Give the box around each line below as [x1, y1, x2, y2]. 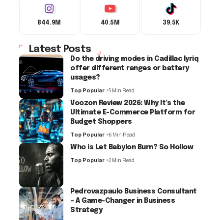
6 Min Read [109, 132, 135, 137]
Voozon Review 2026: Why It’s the [70, 100, 185, 107]
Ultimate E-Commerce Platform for [70, 109, 195, 116]
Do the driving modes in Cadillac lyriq [70, 55, 199, 62]
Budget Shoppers [70, 118, 132, 125]
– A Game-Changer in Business [70, 197, 175, 204]
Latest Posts [29, 44, 91, 55]
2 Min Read [109, 157, 135, 163]
